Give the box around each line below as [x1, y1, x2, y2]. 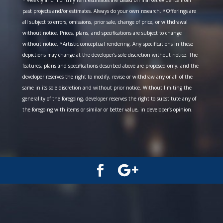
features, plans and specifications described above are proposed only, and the [22, 62, 199, 69]
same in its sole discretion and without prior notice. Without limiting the [22, 84, 192, 91]
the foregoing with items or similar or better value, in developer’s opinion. [22, 106, 193, 113]
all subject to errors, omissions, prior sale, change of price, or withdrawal [22, 18, 188, 25]
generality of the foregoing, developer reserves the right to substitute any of [22, 95, 196, 102]
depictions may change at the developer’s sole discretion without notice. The [22, 51, 198, 58]
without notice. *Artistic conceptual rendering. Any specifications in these [22, 40, 193, 47]
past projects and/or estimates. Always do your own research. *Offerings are [22, 7, 196, 14]
